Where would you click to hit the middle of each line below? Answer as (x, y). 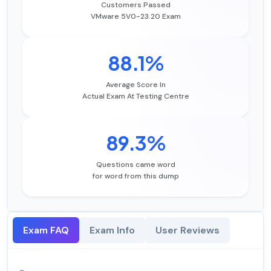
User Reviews (188, 230)
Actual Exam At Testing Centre (135, 96)
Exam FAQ (46, 230)
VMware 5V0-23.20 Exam (135, 17)
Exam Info (112, 230)
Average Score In (135, 85)
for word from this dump (135, 176)
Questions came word (135, 165)
